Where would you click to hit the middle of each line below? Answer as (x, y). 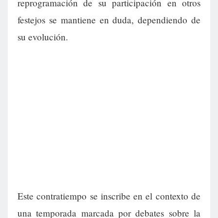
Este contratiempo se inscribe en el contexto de (109, 196)
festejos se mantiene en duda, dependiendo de (109, 20)
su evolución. (43, 37)
